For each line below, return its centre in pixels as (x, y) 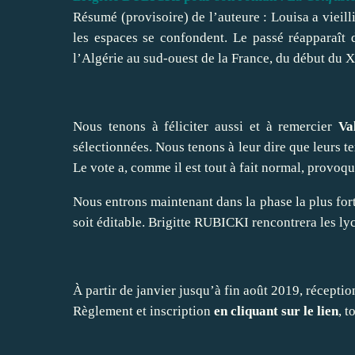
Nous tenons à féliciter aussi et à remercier (206, 126)
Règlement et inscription (143, 311)
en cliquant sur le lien (276, 311)
